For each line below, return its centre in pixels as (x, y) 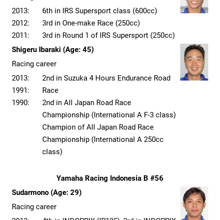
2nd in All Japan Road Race (87, 103)
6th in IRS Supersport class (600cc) (100, 11)
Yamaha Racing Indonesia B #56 (110, 179)
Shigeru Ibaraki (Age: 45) (53, 50)
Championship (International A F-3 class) (109, 115)
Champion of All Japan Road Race (98, 127)
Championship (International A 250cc (103, 140)
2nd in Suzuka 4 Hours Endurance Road (106, 78)
